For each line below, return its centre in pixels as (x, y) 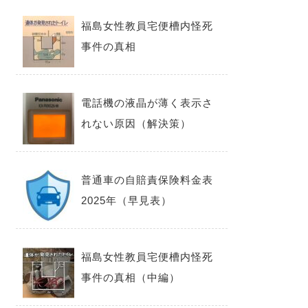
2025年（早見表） (127, 200)
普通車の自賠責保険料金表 (147, 179)
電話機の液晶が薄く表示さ (147, 102)
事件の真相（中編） (131, 277)
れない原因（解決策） (136, 123)
